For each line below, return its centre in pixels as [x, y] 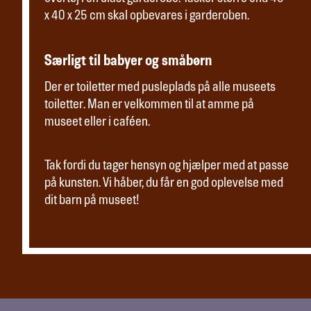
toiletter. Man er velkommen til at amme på [149, 106]
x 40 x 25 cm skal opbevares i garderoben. [147, 17]
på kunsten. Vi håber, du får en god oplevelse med [164, 184]
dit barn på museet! [92, 201]
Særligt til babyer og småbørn [128, 62]
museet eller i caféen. [97, 123]
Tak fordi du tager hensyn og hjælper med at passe [167, 167]
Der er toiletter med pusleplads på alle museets [160, 88]
